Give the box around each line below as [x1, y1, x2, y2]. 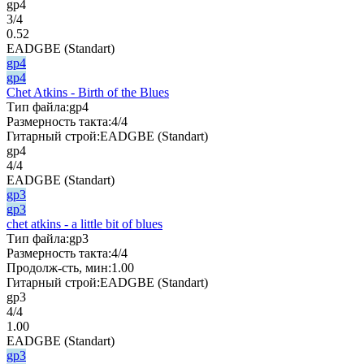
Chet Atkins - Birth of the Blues [6, 84, 169, 99]
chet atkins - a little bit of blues [6, 216, 162, 231]
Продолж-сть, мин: [6, 260, 111, 275]
